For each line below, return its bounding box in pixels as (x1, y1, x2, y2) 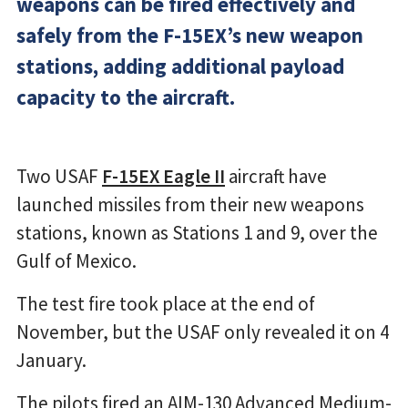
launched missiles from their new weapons (16, 191, 364, 217)
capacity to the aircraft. (16, 83, 235, 110)
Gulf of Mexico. (16, 248, 137, 273)
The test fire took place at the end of (16, 291, 315, 316)
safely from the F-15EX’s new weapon (16, 21, 363, 48)
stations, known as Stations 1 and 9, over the (16, 219, 378, 245)
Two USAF (16, 163, 102, 189)
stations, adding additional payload (16, 52, 344, 79)
